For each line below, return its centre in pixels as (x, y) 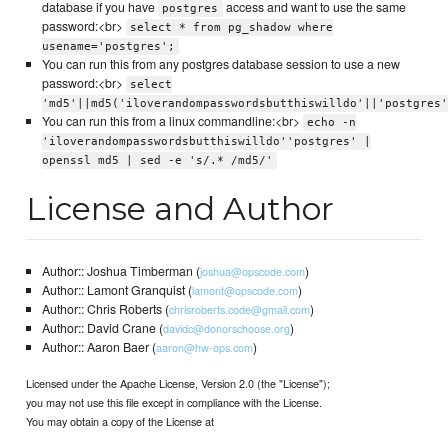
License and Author (180, 208)
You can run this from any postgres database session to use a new (220, 64)
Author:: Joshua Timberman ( (120, 270)
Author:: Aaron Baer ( (98, 346)
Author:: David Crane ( (102, 327)
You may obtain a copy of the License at (120, 421)
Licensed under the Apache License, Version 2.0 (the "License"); (178, 383)
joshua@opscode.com (252, 270)
